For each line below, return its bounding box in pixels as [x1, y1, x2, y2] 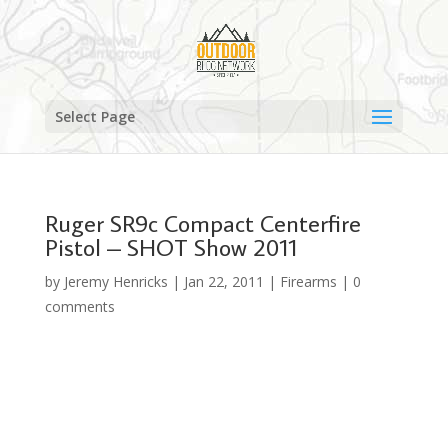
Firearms [279, 272, 337, 291]
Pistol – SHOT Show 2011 [44, 231, 298, 262]
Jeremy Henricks [63, 272, 168, 291]
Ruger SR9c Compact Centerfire [44, 207, 361, 238]
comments [44, 297, 115, 316]
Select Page [54, 107, 135, 126]
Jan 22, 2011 [183, 272, 264, 291]
